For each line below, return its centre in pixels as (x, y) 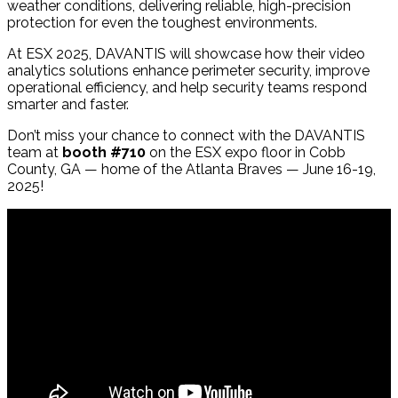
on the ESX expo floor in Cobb (246, 152)
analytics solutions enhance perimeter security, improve (188, 70)
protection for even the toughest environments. (162, 22)
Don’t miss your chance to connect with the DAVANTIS (186, 135)
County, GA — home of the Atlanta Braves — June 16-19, (191, 169)
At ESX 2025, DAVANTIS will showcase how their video (186, 53)
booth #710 (104, 152)
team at (35, 152)
